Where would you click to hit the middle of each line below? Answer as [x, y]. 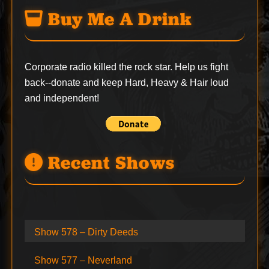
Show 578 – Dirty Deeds [86, 232]
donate [65, 82]
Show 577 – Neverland [83, 260]
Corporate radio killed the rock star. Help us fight [126, 67]
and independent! [62, 98]
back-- [38, 82]
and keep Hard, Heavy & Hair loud [154, 82]
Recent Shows [109, 162]
